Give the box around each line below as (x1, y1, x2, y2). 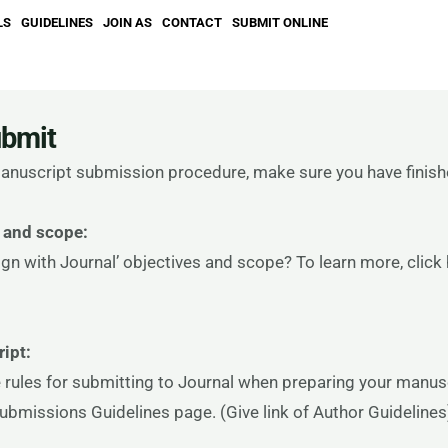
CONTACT (162, 15, 223, 30)
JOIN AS (103, 15, 153, 30)
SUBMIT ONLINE (232, 15, 329, 30)
